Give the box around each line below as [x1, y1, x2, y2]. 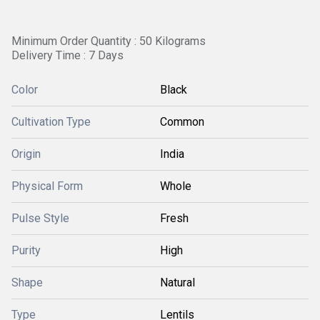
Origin [11, 147, 41, 161]
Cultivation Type [11, 115, 91, 129]
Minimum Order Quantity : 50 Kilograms [11, 34, 206, 48]
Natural [160, 276, 195, 289]
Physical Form [11, 179, 83, 193]
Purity [11, 244, 41, 257]
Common [160, 115, 204, 129]
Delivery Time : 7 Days [11, 49, 124, 62]
